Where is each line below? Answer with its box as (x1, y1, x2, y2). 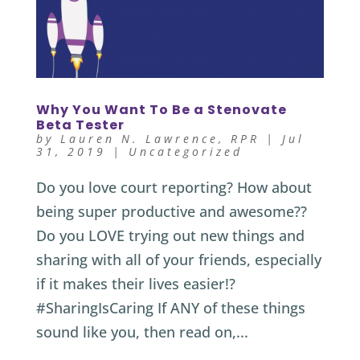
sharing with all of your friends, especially (35, 249, 321, 269)
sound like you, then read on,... (35, 321, 248, 342)
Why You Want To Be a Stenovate (35, 100, 287, 119)
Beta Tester (35, 115, 125, 134)
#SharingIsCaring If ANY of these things (35, 297, 305, 317)
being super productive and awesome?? (35, 201, 307, 221)
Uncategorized (128, 143, 243, 159)
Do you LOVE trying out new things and (35, 225, 305, 245)
